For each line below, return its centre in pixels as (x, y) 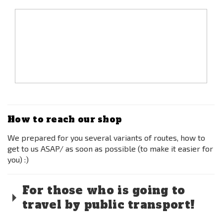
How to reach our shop (65, 119)
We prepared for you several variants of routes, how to (106, 138)
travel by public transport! (109, 205)
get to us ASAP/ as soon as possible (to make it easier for (110, 148)
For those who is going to (104, 190)
